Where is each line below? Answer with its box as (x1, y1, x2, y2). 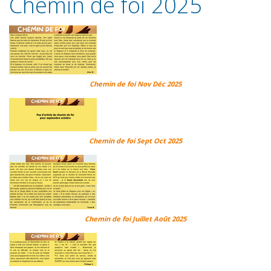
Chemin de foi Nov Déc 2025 (90, 79, 181, 89)
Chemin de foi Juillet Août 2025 (85, 214, 186, 224)
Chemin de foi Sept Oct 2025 (89, 136, 182, 146)
